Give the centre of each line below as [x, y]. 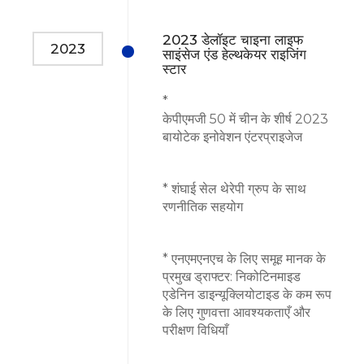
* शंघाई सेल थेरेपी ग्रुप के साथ [234, 188]
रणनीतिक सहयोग [203, 206]
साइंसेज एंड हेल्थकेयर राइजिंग [234, 54]
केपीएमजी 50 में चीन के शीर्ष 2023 [245, 119]
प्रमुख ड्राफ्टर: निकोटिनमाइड [232, 276]
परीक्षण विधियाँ [195, 330]
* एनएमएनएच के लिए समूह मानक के [244, 258]
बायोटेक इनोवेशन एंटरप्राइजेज [232, 136]
